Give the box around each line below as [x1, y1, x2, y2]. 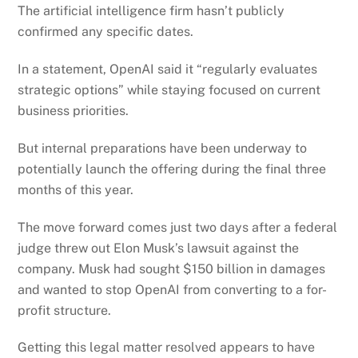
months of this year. [18, 181, 134, 197]
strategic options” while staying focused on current [18, 82, 321, 97]
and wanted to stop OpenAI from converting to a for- [18, 281, 328, 297]
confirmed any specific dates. [18, 24, 194, 40]
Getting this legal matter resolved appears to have [18, 340, 316, 356]
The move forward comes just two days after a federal [18, 219, 338, 235]
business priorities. [18, 102, 129, 118]
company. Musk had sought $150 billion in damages [18, 261, 326, 276]
